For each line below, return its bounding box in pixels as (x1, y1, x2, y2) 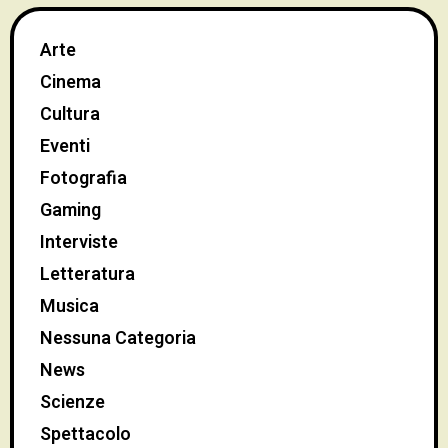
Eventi (40, 133, 90, 161)
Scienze (40, 389, 105, 417)
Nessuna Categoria (40, 325, 196, 353)
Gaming (40, 197, 101, 225)
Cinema (40, 69, 101, 97)
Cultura (40, 101, 100, 129)
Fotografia (40, 165, 127, 193)
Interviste (40, 229, 118, 257)
